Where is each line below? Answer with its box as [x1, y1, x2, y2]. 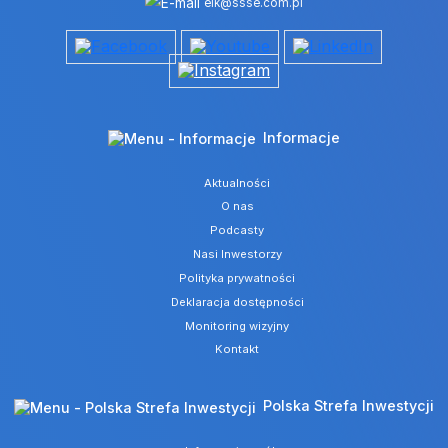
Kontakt [215, 342, 260, 357]
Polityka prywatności [179, 270, 296, 285]
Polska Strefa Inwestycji [262, 397, 434, 415]
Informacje [262, 128, 340, 146]
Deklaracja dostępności [170, 294, 304, 309]
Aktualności [204, 175, 271, 190]
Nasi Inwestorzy [192, 247, 282, 262]
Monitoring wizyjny [185, 318, 290, 333]
